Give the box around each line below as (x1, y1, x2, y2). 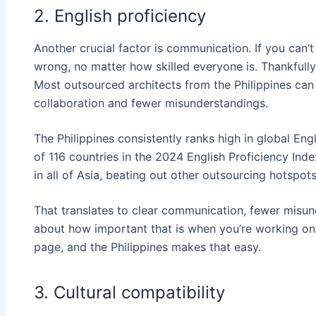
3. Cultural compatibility (34, 281, 225, 303)
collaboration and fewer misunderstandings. (34, 95, 268, 110)
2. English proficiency (34, 5, 206, 26)
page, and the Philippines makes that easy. (34, 239, 261, 254)
